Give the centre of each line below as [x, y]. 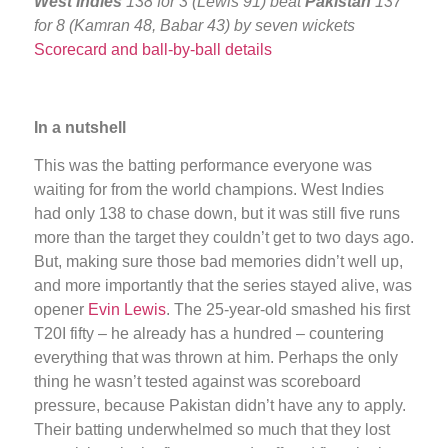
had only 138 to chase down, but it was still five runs [217, 213]
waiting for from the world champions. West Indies [209, 189]
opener [61, 309]
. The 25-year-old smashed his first [288, 309]
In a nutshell [80, 127]
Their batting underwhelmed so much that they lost [212, 429]
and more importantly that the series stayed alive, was [223, 285]
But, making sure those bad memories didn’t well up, [218, 261]
